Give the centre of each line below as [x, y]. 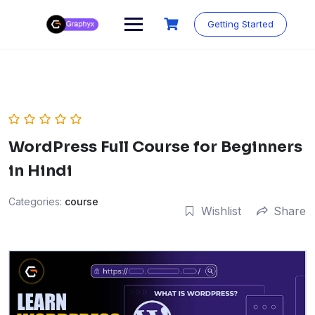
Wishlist [221, 211]
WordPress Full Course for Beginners [155, 147]
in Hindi [40, 171]
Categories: [37, 201]
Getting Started [240, 24]
